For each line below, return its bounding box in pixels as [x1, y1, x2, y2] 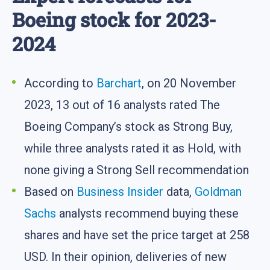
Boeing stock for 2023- [12, 7, 216, 33]
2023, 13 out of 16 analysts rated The [24, 97, 220, 112]
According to [24, 75, 96, 90]
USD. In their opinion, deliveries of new [24, 249, 227, 264]
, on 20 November [142, 75, 236, 90]
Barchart [96, 75, 142, 90]
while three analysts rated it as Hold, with [24, 140, 241, 155]
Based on [24, 184, 77, 199]
